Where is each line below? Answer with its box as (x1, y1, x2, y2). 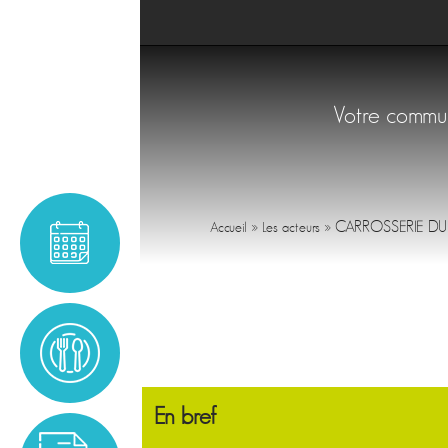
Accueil (210, 218, 247, 235)
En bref (154, 401, 217, 430)
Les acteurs (262, 218, 320, 235)
